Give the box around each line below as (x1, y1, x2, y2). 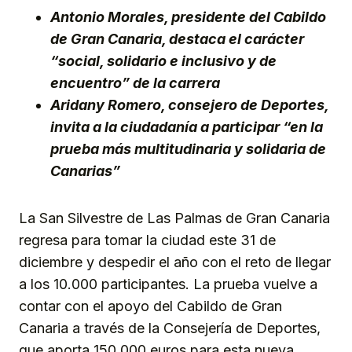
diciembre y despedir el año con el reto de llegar (19, 254, 331, 271)
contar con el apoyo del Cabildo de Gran (19, 298, 282, 315)
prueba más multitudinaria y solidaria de (50, 141, 326, 158)
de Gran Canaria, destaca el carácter (50, 31, 304, 48)
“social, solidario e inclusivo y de (50, 53, 277, 70)
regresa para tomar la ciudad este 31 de (19, 232, 276, 249)
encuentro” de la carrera (50, 75, 220, 92)
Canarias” (50, 163, 120, 180)
